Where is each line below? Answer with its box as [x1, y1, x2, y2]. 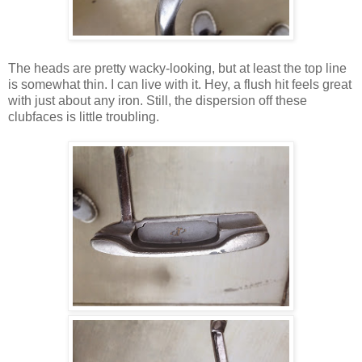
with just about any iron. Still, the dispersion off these [8, 93, 307, 107]
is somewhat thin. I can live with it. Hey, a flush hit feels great [8, 77, 351, 91]
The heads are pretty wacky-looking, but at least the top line [8, 61, 347, 75]
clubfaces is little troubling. [8, 109, 159, 124]
